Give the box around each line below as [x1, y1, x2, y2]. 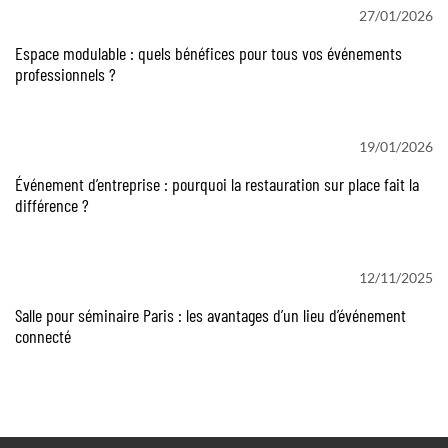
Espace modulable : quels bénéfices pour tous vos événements [15, 42, 402, 64]
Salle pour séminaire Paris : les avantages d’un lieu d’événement [15, 304, 406, 326]
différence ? [15, 194, 89, 216]
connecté [15, 325, 71, 347]
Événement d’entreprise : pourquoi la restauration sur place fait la [15, 173, 419, 195]
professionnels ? [15, 63, 116, 85]
